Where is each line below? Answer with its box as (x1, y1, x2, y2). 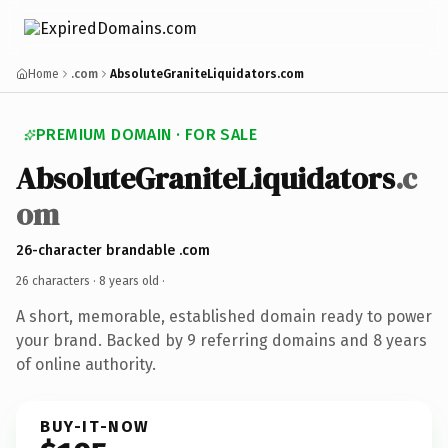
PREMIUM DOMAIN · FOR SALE (36, 125, 257, 144)
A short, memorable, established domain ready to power (16, 306, 432, 326)
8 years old (99, 273, 159, 288)
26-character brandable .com (16, 241, 210, 259)
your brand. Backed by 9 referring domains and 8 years (16, 330, 427, 350)
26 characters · (16, 273, 99, 288)
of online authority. (16, 354, 156, 374)
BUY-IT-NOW (40, 416, 150, 436)
